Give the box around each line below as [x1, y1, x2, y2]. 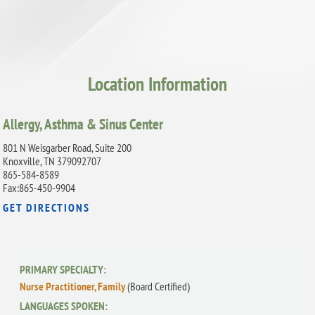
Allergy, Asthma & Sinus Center [3, 113, 164, 134]
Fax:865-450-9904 [3, 181, 76, 195]
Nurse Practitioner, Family [20, 278, 128, 293]
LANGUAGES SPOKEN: [20, 297, 108, 314]
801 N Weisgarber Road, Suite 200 [3, 141, 132, 155]
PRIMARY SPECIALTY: [20, 261, 107, 277]
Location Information [88, 70, 227, 96]
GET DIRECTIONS [3, 199, 91, 215]
